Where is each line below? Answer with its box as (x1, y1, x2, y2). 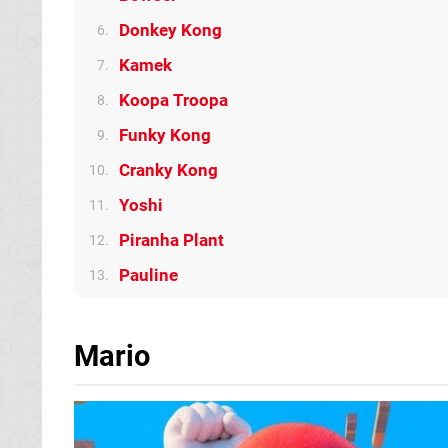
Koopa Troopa (119, 90, 228, 110)
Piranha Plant (119, 230, 224, 250)
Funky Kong (119, 125, 211, 145)
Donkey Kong (119, 20, 222, 40)
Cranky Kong (119, 160, 218, 180)
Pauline (119, 265, 178, 285)
